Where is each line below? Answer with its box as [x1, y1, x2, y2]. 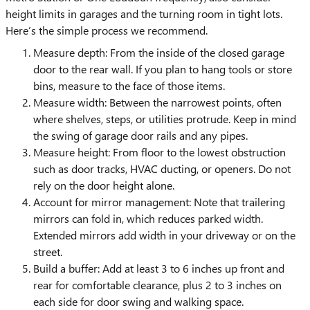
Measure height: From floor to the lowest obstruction [33, 144, 286, 159]
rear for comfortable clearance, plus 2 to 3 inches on [33, 277, 282, 292]
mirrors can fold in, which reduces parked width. [33, 210, 263, 226]
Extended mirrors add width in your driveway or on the [33, 227, 295, 242]
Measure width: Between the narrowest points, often [33, 94, 282, 109]
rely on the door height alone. [33, 177, 174, 192]
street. [33, 244, 62, 259]
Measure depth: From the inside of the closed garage [33, 44, 284, 60]
